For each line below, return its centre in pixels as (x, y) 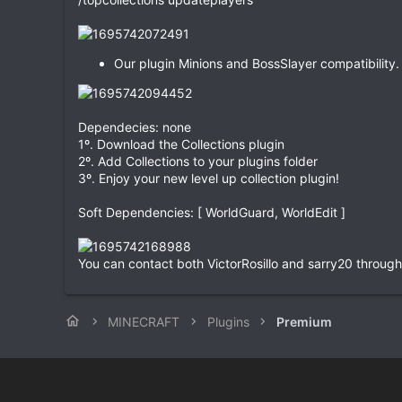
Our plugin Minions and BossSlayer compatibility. (257, 63)
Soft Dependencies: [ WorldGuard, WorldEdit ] (212, 212)
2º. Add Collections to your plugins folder (198, 161)
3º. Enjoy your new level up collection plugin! (209, 178)
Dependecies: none (135, 127)
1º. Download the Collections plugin (181, 144)
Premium (305, 321)
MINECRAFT (144, 321)
